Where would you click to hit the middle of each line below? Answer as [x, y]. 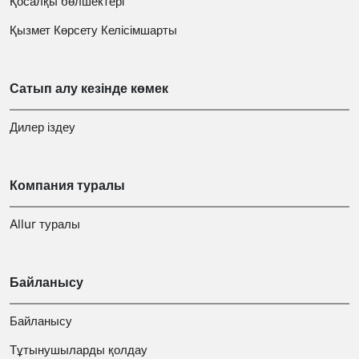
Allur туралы [45, 224]
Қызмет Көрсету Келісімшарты [93, 30]
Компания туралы [67, 185]
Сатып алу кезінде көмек [89, 88]
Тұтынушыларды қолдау [79, 349]
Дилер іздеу [42, 127]
